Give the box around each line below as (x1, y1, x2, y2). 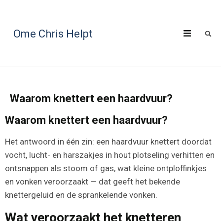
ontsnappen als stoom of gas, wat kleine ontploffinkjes (5, 163, 207, 173)
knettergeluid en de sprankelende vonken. (5, 190, 157, 200)
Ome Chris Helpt (13, 27, 93, 40)
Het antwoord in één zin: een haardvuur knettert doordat (5, 137, 212, 147)
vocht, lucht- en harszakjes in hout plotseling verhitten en (5, 150, 215, 160)
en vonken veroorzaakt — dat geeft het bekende (5, 177, 180, 186)
